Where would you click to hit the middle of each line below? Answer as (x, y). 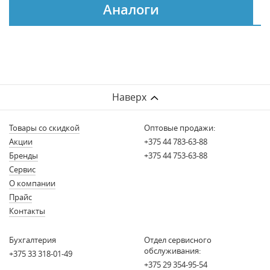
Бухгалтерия (33, 240)
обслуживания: (172, 251)
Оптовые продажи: (180, 128)
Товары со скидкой (44, 128)
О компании (32, 183)
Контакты (27, 211)
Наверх (129, 97)
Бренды (24, 155)
